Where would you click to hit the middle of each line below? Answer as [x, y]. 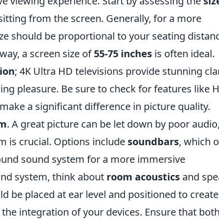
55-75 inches [123, 54]
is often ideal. [183, 54]
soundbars [153, 142]
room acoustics [143, 177]
